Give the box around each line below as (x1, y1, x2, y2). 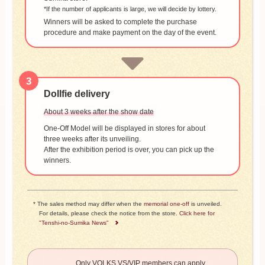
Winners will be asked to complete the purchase (43, 17, 197, 26)
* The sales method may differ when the (33, 201, 144, 208)
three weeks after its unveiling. (43, 134, 141, 143)
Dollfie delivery (43, 88, 110, 99)
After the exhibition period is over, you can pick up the (43, 145, 214, 154)
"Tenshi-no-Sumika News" (39, 219, 109, 227)
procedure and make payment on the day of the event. (43, 28, 216, 37)
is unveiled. (189, 201, 222, 208)
